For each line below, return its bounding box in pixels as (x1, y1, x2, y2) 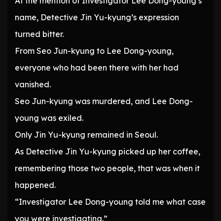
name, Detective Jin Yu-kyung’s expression (15, 12, 179, 23)
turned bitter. (15, 29, 64, 39)
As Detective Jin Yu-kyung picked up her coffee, (15, 147, 200, 157)
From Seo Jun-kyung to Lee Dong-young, (15, 46, 174, 56)
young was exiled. (15, 113, 83, 123)
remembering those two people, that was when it (15, 163, 200, 174)
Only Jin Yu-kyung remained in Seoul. (15, 130, 158, 140)
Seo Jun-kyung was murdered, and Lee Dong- (15, 96, 193, 107)
